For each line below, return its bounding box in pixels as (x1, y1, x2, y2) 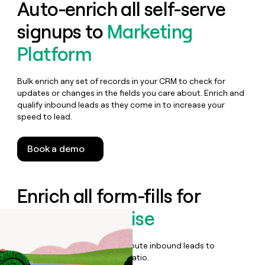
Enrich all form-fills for (17, 185, 201, 208)
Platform (17, 43, 92, 66)
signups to (17, 21, 108, 44)
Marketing (107, 21, 193, 44)
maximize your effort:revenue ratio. (17, 253, 150, 263)
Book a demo (27, 143, 85, 155)
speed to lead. (17, 112, 73, 122)
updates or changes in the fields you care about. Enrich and (17, 88, 245, 98)
